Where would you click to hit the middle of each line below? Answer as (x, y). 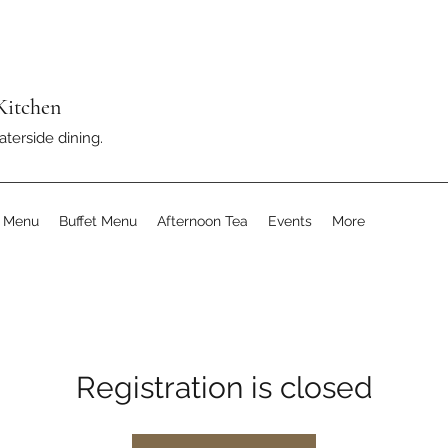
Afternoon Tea (202, 221)
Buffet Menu (98, 221)
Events (290, 221)
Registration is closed (224, 387)
